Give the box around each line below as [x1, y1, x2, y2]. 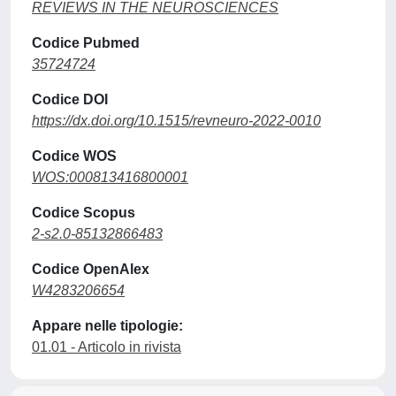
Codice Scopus [32, 205, 135, 220]
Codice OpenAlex [32, 262, 149, 277]
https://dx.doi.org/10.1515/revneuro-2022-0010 [32, 113, 321, 128]
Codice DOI [32, 92, 108, 107]
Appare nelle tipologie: [32, 318, 183, 333]
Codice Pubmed [32, 35, 140, 50]
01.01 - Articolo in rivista [32, 339, 181, 354]
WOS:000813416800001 [32, 170, 188, 185]
